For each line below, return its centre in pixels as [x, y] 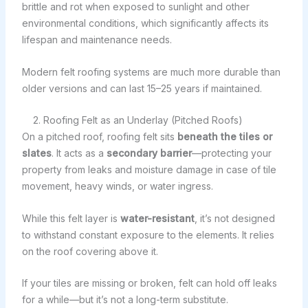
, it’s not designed [234, 218]
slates [36, 153]
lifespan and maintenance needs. [97, 40]
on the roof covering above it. [90, 251]
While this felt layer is [71, 218]
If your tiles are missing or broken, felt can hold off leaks [149, 283]
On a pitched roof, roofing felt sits [99, 137]
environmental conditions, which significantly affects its [145, 23]
